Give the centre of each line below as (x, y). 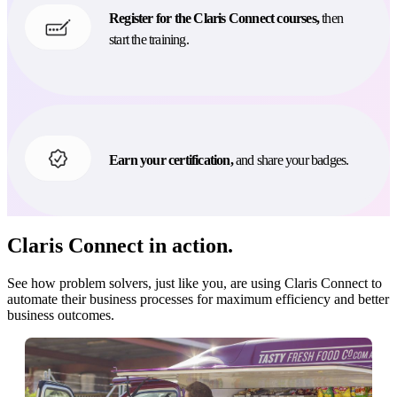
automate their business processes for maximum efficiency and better (198, 299)
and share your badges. (291, 160)
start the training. (149, 39)
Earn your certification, (171, 160)
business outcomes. (61, 315)
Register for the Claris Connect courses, (214, 18)
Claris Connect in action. (120, 245)
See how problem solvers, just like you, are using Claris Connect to (195, 283)
